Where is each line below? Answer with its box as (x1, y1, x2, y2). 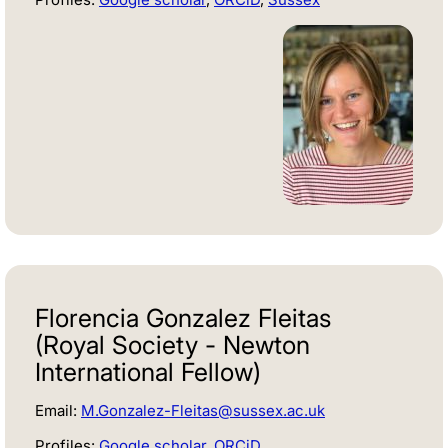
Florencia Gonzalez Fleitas (35, 303, 331, 334)
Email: (35, 401, 81, 421)
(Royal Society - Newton (35, 330, 310, 361)
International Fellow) (35, 357, 261, 388)
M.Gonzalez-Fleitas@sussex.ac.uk (81, 401, 325, 421)
